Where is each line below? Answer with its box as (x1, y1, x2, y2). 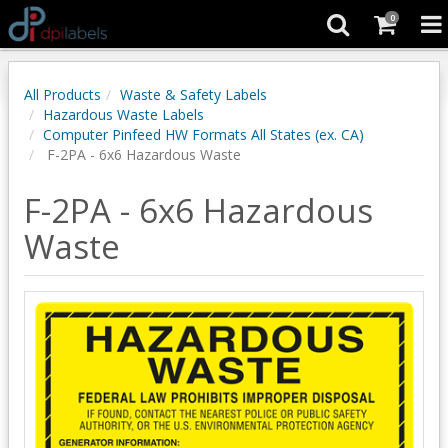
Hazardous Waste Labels (43, 105, 204, 124)
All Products (24, 85, 101, 104)
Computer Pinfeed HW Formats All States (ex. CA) (43, 125, 364, 144)
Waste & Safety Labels (120, 85, 267, 104)
